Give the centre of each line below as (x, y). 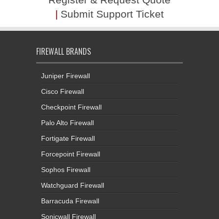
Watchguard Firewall (73, 185)
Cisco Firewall (63, 91)
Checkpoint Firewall (71, 107)
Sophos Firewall (66, 169)
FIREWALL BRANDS (64, 51)
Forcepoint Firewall (71, 154)
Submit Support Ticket (112, 14)
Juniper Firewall (66, 76)
